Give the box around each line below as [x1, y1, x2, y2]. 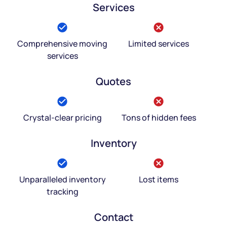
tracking [46, 185, 79, 197]
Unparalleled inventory [19, 173, 106, 185]
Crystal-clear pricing [23, 111, 102, 123]
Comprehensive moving [17, 37, 107, 49]
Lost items [139, 173, 178, 185]
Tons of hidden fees [121, 111, 196, 123]
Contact [94, 210, 133, 224]
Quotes [96, 74, 131, 88]
